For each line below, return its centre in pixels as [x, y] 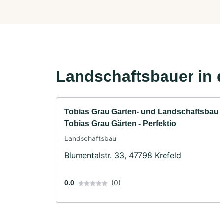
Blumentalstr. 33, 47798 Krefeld [123, 155]
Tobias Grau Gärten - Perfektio [120, 123]
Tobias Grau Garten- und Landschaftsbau [141, 111]
